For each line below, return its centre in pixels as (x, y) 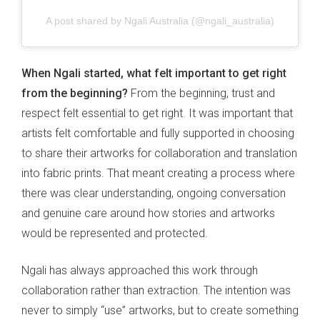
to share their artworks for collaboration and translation (159, 154)
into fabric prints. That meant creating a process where (158, 174)
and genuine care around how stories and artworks (148, 214)
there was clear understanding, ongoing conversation (154, 194)
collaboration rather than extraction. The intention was (156, 291)
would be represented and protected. (115, 234)
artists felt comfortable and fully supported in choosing (158, 134)
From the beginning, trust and (203, 94)
